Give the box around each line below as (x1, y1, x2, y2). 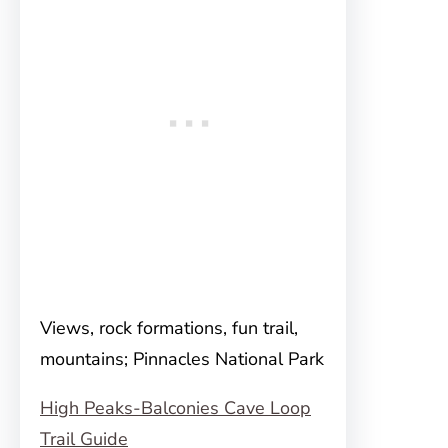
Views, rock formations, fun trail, (40, 316, 298, 340)
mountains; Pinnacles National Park (40, 347, 324, 371)
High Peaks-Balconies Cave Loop (40, 396, 311, 420)
